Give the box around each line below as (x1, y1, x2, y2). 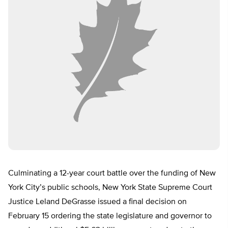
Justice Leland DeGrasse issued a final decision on (8, 198, 187, 207)
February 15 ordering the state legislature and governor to (8, 212, 212, 221)
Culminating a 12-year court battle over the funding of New (8, 169, 216, 178)
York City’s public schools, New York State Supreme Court (8, 184, 212, 192)
